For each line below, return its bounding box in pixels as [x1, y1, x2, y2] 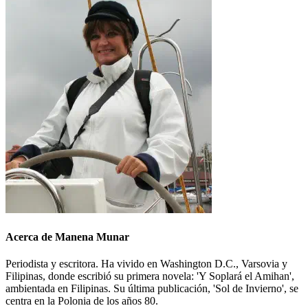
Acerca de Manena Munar [5, 230, 129, 243]
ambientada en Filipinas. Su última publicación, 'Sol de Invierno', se [5, 282, 298, 294]
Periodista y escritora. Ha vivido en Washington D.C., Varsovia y [5, 257, 287, 269]
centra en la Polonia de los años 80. [5, 294, 158, 307]
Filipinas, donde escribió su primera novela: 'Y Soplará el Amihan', [5, 269, 294, 282]
